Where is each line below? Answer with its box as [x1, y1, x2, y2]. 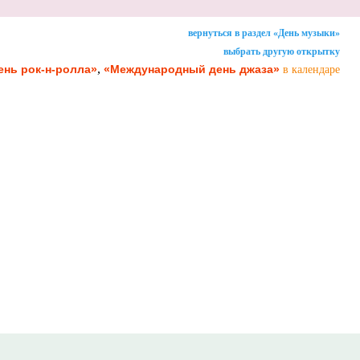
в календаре [283, 63, 340, 76]
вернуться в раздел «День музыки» [188, 27, 340, 39]
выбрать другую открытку [223, 45, 340, 57]
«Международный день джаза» [104, 62, 280, 76]
